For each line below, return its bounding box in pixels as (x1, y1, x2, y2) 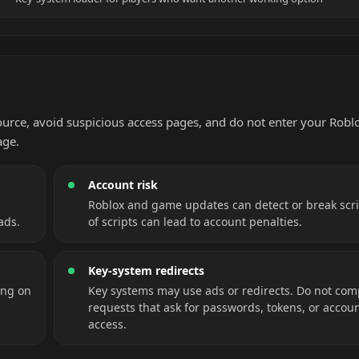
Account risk (88, 177, 158, 192)
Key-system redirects (88, 263, 204, 278)
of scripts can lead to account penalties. (88, 214, 302, 229)
